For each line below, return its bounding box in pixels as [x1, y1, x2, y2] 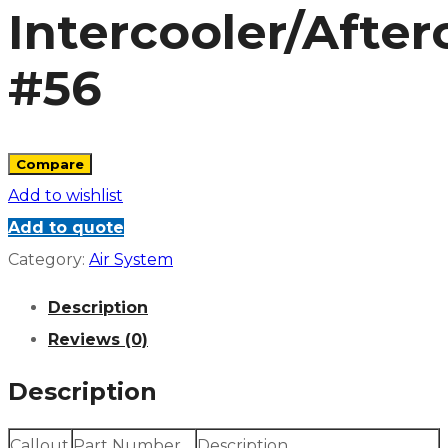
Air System [89, 250, 173, 270]
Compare [16, 156, 84, 173]
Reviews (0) [48, 330, 148, 350]
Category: [8, 250, 89, 270]
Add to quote [8, 218, 124, 238]
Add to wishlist [8, 186, 123, 206]
